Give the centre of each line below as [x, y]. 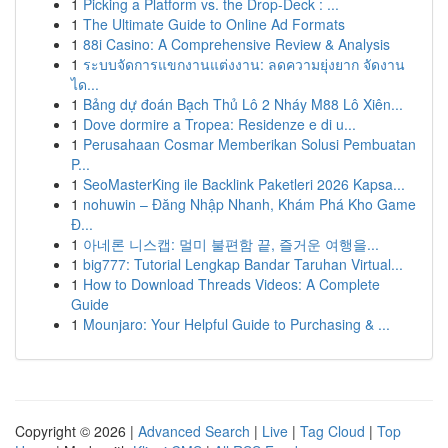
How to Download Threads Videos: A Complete [231, 284]
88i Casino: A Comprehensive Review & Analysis [236, 44]
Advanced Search [194, 431]
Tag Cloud [332, 431]
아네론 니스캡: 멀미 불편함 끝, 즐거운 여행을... [231, 244]
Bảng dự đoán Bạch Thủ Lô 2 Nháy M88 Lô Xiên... [243, 104]
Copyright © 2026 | [76, 431]
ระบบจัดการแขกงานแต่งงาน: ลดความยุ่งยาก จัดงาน [244, 64]
